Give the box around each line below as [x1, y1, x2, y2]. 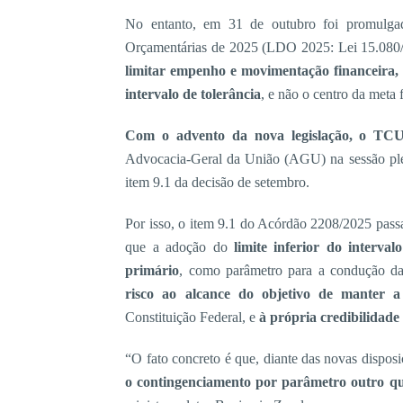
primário [125, 263, 180, 279]
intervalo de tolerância [125, 86, 262, 103]
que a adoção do [125, 239, 234, 255]
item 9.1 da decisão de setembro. [125, 175, 310, 191]
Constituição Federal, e [125, 309, 260, 326]
